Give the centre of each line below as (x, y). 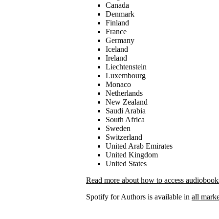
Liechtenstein (126, 66)
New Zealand (127, 102)
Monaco (118, 84)
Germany (120, 40)
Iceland (117, 49)
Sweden (118, 128)
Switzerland (124, 137)
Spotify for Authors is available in (139, 197)
